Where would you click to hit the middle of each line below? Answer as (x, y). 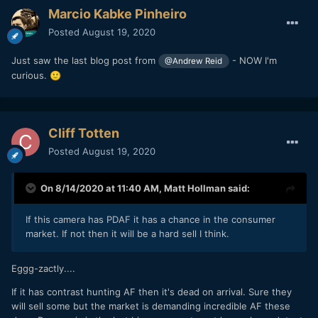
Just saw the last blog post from (85, 60)
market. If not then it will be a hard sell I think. (127, 233)
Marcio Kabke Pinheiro (117, 13)
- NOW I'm (253, 60)
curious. (31, 75)
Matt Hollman (195, 188)
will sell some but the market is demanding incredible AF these (151, 306)
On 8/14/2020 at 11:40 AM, (102, 188)
